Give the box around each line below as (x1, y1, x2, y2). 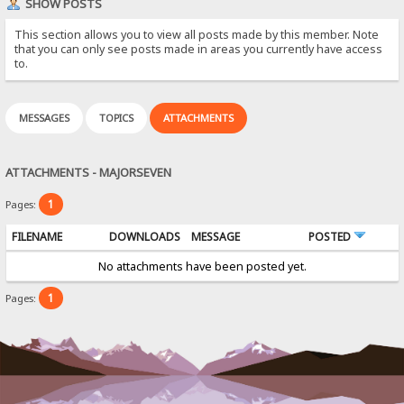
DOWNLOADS (108, 228, 180, 244)
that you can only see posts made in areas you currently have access (14, 41, 383, 57)
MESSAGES (19, 110, 70, 124)
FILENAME (11, 228, 62, 244)
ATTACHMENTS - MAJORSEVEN (5, 163, 172, 180)
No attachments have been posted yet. (97, 258, 307, 274)
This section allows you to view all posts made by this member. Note (14, 26, 380, 42)
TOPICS (99, 110, 134, 124)
